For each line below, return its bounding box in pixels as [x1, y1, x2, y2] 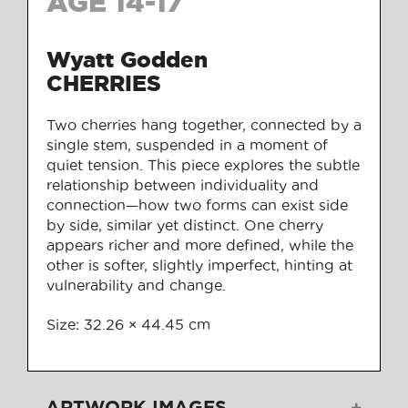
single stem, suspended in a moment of [46, 136, 328, 153]
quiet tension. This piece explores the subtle [46, 156, 360, 173]
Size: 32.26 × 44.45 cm [46, 315, 210, 332]
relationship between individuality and [46, 176, 319, 193]
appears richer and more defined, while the [46, 236, 353, 253]
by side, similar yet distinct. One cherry [46, 216, 323, 233]
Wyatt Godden [46, 46, 208, 72]
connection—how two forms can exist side [46, 196, 348, 213]
